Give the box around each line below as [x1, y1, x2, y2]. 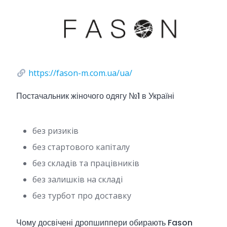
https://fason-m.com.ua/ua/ [28, 67, 132, 79]
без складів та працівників [32, 157, 139, 169]
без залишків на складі [32, 173, 123, 185]
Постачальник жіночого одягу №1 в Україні [16, 90, 174, 102]
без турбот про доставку [32, 190, 131, 201]
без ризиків [32, 125, 79, 136]
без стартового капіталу [32, 141, 130, 153]
